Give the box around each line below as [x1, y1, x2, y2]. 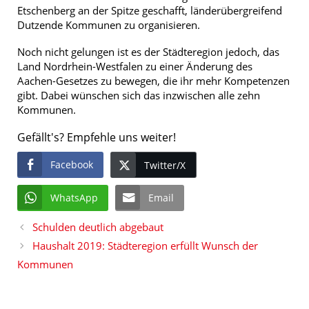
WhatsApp [50, 191, 98, 205]
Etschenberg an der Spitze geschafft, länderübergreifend [17, 3, 282, 18]
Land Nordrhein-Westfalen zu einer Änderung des [17, 59, 252, 74]
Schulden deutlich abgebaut [32, 220, 163, 235]
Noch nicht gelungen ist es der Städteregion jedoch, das [17, 45, 279, 59]
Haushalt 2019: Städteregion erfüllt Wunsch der [32, 239, 258, 253]
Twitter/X [144, 159, 186, 172]
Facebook [50, 158, 93, 172]
